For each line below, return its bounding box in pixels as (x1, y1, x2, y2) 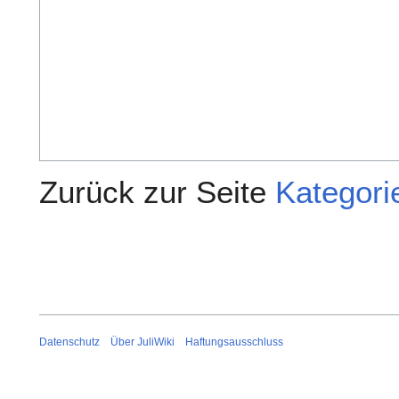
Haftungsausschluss (185, 335, 283, 348)
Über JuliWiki (110, 335, 175, 348)
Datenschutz (39, 335, 100, 348)
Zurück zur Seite (39, 174, 275, 209)
